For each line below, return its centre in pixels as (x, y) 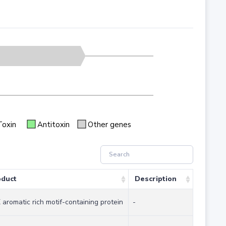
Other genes (109, 124)
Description (155, 179)
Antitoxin (53, 124)
